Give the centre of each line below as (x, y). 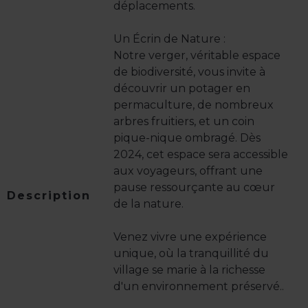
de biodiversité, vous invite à (189, 72)
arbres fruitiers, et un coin (184, 122)
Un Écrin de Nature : (169, 39)
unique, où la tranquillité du (191, 254)
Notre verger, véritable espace (197, 56)
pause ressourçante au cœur (194, 188)
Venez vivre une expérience (190, 237)
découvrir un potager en (182, 89)
